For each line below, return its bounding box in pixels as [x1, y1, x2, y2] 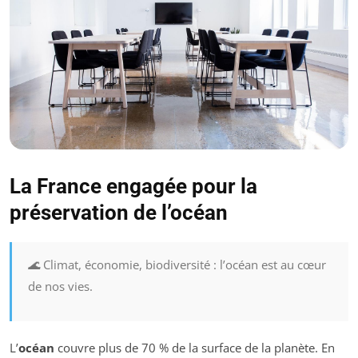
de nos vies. [28, 278, 93, 295]
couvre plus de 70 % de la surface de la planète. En [54, 340, 335, 356]
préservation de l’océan [10, 201, 228, 225]
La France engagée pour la [10, 174, 257, 199]
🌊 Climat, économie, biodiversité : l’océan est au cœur [28, 257, 326, 273]
